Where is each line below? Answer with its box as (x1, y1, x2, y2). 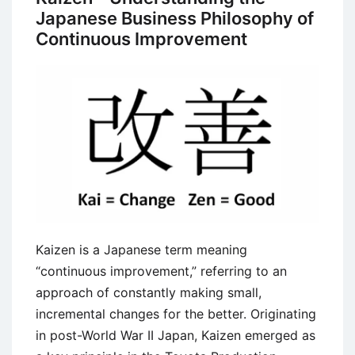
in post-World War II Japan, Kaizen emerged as (36, 327, 315, 344)
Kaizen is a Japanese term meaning (36, 242, 247, 258)
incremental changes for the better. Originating (36, 306, 316, 323)
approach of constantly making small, (36, 284, 261, 301)
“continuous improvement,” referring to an (36, 263, 287, 280)
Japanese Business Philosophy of (36, 8, 314, 29)
